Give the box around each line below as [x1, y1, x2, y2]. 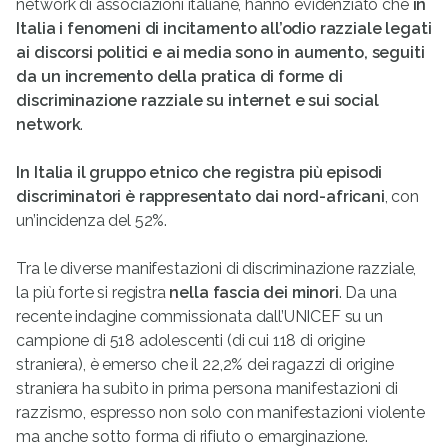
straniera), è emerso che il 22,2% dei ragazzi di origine [16, 355, 394, 375]
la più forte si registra [16, 283, 170, 303]
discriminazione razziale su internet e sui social [16, 91, 379, 111]
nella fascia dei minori [169, 283, 339, 303]
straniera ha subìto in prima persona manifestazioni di [16, 379, 398, 399]
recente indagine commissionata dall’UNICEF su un [16, 307, 383, 327]
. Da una [338, 283, 397, 303]
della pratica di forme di [156, 67, 343, 87]
